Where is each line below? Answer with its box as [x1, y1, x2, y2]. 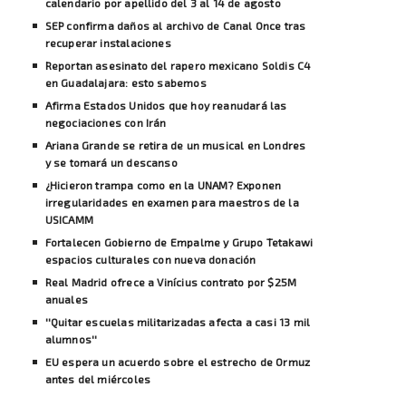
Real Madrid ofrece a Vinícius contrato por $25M [44, 275, 297, 288]
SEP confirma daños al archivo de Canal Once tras [44, 18, 306, 32]
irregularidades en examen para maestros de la [44, 195, 299, 208]
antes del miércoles [44, 372, 151, 385]
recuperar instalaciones [44, 35, 171, 49]
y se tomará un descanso [44, 155, 178, 169]
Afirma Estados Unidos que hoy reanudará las [44, 98, 287, 111]
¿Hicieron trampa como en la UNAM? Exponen [44, 178, 282, 191]
